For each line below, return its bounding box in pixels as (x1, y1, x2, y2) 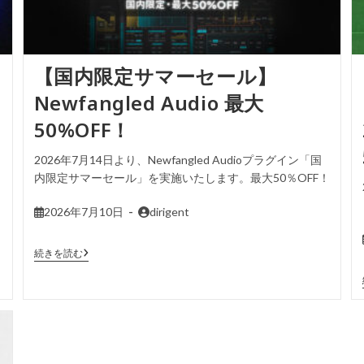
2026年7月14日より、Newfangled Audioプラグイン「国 (33, 152, 322, 167)
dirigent (149, 204, 189, 219)
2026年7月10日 (43, 204, 123, 219)
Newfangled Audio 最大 (33, 89, 265, 116)
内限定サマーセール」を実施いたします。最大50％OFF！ (33, 170, 330, 184)
